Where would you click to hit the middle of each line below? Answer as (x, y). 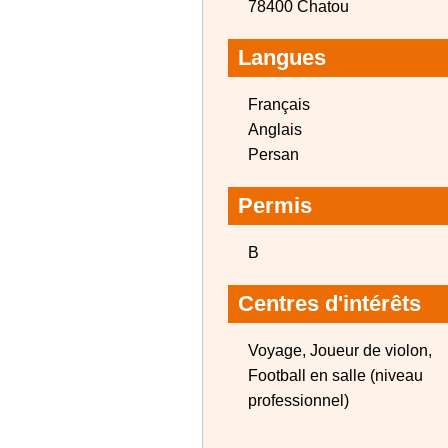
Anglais (275, 129)
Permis (275, 205)
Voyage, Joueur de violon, (340, 350)
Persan (273, 154)
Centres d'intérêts (329, 303)
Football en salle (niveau (335, 375)
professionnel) (298, 400)
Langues (282, 57)
